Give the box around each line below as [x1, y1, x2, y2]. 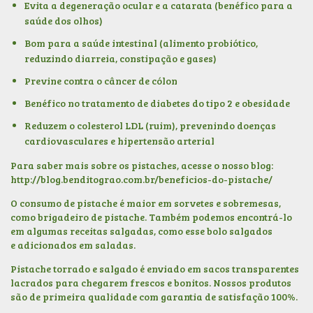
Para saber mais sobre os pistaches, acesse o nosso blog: [10, 158, 273, 172]
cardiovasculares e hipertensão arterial [24, 133, 214, 147]
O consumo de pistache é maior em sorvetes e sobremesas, [10, 196, 281, 210]
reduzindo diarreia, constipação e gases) [24, 51, 217, 65]
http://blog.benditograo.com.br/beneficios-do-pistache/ [10, 172, 272, 186]
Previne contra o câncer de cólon [24, 73, 177, 87]
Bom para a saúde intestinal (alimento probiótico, [24, 36, 258, 50]
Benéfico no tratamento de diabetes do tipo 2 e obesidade [24, 96, 290, 110]
